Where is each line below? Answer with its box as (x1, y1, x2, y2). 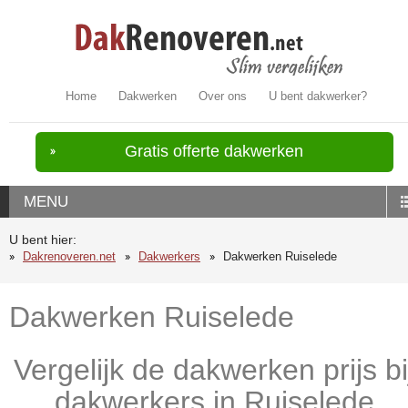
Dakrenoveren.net (23, 250, 116, 263)
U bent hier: (9, 233, 76, 247)
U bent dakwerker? (269, 89, 368, 103)
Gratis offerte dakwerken (125, 142, 304, 160)
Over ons (199, 89, 248, 103)
